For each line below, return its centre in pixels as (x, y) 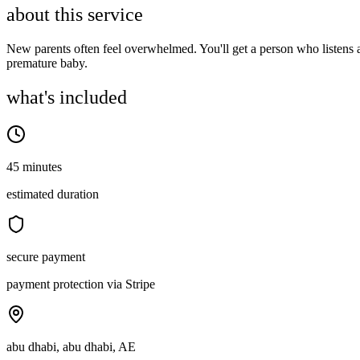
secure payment (46, 257)
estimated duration (53, 194)
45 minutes (34, 167)
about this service (75, 15)
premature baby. (47, 63)
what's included (67, 98)
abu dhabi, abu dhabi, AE (71, 347)
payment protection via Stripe (81, 284)
